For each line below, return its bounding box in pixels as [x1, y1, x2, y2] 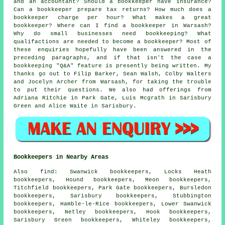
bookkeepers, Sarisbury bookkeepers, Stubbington [14, 192, 211, 199]
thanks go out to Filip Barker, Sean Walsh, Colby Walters [14, 71, 211, 77]
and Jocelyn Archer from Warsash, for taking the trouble [14, 79, 211, 85]
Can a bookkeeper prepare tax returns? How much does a [14, 7, 211, 13]
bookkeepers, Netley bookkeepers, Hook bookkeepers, [14, 208, 211, 215]
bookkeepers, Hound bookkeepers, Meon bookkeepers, [14, 176, 211, 183]
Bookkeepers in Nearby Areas [14, 153, 109, 161]
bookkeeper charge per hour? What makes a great [14, 15, 211, 21]
